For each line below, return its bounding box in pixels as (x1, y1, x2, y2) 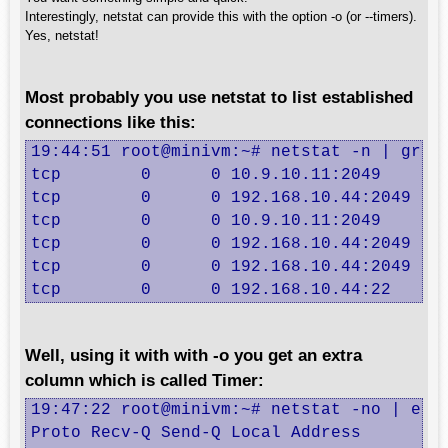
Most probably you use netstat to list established (25, 87, 413, 107)
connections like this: (25, 112, 196, 132)
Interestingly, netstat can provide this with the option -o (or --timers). (25, 9, 417, 24)
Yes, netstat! (25, 28, 99, 43)
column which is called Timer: (25, 370, 264, 390)
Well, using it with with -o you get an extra (25, 345, 362, 365)
